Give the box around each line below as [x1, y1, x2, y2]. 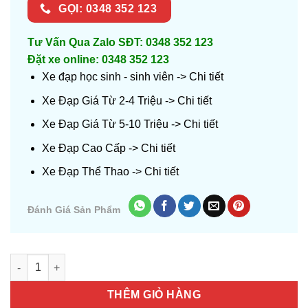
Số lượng [10, 255, 54, 267]
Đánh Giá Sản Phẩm [27, 204, 120, 215]
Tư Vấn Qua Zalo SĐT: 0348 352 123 [27, 36, 213, 48]
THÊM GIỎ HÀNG [107, 289, 201, 301]
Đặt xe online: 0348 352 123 [27, 53, 169, 65]
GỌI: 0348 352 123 [58, 2, 157, 14]
